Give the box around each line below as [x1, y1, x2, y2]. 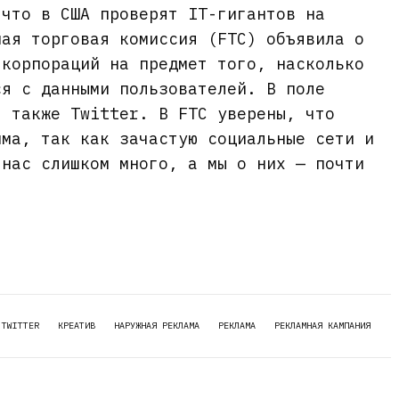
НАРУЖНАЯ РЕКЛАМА [114, 319, 199, 331]
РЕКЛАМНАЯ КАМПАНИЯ [274, 319, 370, 331]
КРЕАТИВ [58, 319, 95, 331]
